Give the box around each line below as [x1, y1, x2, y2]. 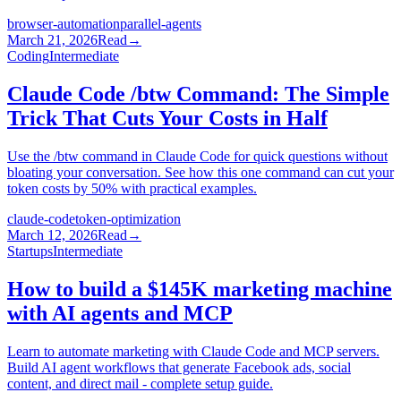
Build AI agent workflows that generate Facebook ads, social [7, 359, 351, 375]
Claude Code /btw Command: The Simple [7, 81, 389, 106]
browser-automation [7, 16, 120, 31]
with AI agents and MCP [7, 301, 233, 325]
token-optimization [75, 210, 181, 226]
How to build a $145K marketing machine [7, 277, 392, 301]
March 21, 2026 [7, 32, 98, 47]
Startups [7, 243, 53, 259]
